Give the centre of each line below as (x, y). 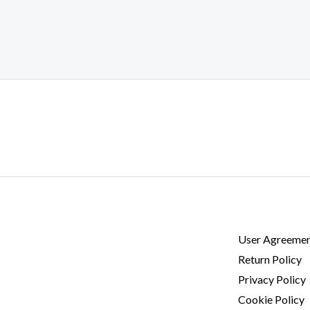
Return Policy (270, 259)
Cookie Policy (272, 299)
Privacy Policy (272, 279)
